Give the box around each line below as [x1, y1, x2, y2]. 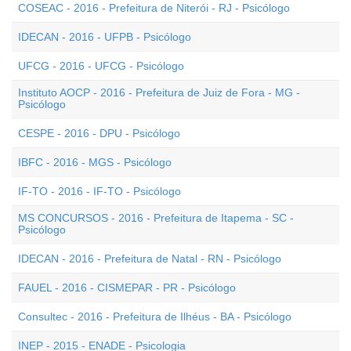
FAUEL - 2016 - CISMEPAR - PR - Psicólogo [18, 281, 236, 294]
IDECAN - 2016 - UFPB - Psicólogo [18, 31, 191, 43]
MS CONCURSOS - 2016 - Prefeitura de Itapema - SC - [18, 212, 294, 224]
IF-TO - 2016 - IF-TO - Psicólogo [18, 185, 181, 197]
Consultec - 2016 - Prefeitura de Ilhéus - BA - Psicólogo [18, 310, 291, 323]
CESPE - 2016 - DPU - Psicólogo [18, 127, 180, 139]
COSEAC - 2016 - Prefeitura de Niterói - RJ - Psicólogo [18, 2, 290, 14]
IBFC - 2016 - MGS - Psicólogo [18, 156, 172, 168]
